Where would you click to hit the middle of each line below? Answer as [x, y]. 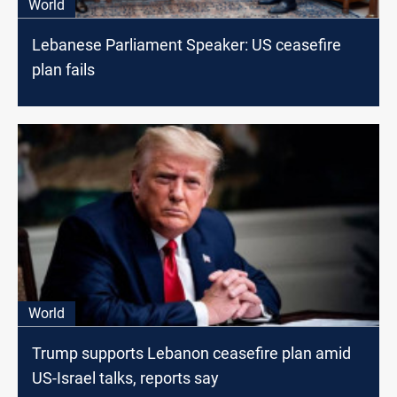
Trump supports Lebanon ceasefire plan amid [191, 354]
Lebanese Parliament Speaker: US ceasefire [187, 44]
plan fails [63, 69]
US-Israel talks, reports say [125, 378]
